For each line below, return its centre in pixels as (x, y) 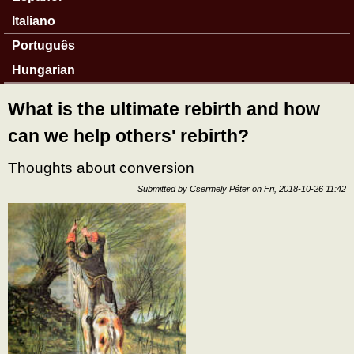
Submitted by (164, 188)
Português (43, 45)
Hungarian (43, 70)
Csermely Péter (220, 188)
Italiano (34, 21)
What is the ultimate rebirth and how (164, 109)
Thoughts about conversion (101, 168)
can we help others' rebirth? (128, 136)
